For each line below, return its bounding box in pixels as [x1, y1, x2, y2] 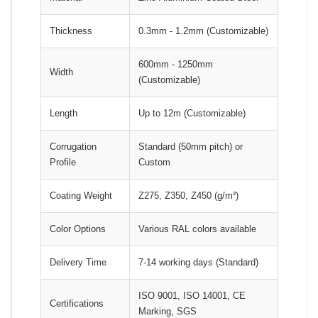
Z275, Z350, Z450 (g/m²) [138, 190, 238, 201]
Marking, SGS [138, 305, 197, 317]
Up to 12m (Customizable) [138, 107, 246, 119]
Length [50, 107, 77, 119]
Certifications [50, 297, 104, 309]
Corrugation [50, 141, 97, 152]
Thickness [50, 25, 92, 36]
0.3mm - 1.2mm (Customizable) [138, 25, 268, 36]
